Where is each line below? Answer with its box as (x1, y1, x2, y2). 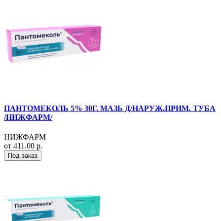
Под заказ (8, 151, 37, 159)
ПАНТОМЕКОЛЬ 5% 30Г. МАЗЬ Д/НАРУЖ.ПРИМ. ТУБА (4, 104, 216, 113)
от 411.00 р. (4, 141, 42, 150)
